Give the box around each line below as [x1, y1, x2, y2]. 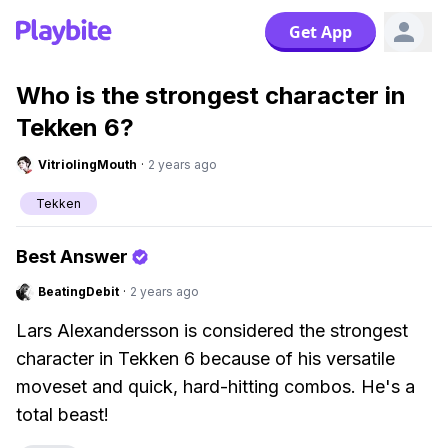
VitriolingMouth [38, 157, 137, 172]
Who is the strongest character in [16, 81, 406, 110]
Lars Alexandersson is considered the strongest [16, 320, 408, 341]
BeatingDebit [38, 284, 119, 299]
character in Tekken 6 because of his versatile [16, 348, 395, 369]
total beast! [16, 404, 109, 425]
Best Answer [16, 246, 128, 267]
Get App [289, 21, 352, 43]
